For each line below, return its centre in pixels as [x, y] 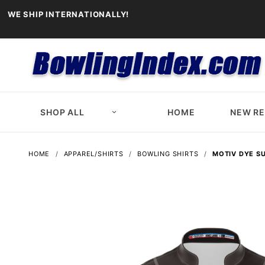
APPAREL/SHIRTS [93, 154]
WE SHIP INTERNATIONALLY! [69, 14]
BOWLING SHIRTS [168, 154]
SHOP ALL [62, 112]
